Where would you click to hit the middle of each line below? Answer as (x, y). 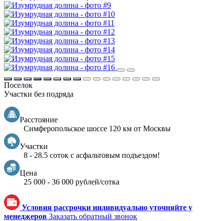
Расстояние (39, 120)
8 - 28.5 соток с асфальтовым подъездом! (92, 155)
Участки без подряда (39, 94)
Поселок (18, 85)
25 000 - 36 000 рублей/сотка (72, 182)
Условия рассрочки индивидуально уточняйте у (107, 208)
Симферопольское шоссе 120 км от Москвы (97, 129)
